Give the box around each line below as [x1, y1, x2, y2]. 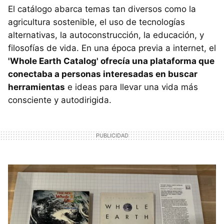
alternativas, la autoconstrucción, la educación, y [8, 29, 204, 40]
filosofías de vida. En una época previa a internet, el [8, 42, 216, 53]
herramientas [8, 81, 65, 92]
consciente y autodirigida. [8, 94, 111, 105]
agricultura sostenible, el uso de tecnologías [8, 16, 185, 27]
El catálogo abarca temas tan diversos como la [8, 3, 196, 14]
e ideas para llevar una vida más [65, 81, 198, 92]
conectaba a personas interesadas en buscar [8, 68, 197, 79]
